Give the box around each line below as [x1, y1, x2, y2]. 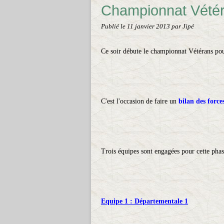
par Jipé [171, 23, 194, 30]
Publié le [101, 23, 127, 30]
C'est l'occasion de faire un [101, 97, 178, 105]
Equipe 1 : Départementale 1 [101, 197, 188, 205]
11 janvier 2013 [127, 23, 171, 30]
